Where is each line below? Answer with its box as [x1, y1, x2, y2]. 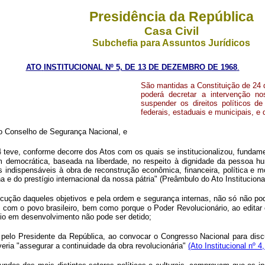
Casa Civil [144, 25, 199, 37]
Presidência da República [89, 9, 254, 24]
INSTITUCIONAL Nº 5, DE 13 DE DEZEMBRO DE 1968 [43, 63, 237, 72]
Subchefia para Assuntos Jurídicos [92, 38, 250, 48]
